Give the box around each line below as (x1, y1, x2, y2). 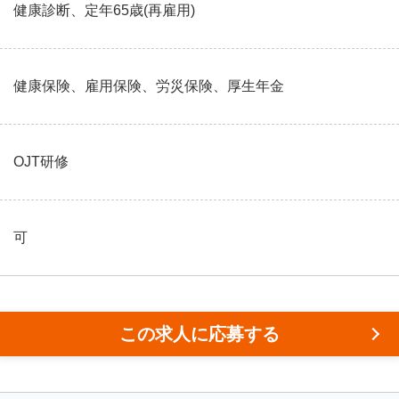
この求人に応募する (119, 324, 280, 344)
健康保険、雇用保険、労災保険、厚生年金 (13, 78, 284, 94)
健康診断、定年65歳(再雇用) (13, 3, 195, 18)
